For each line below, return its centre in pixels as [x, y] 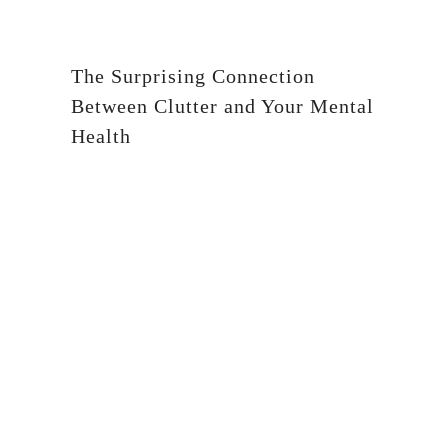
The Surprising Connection [193, 76]
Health [101, 136]
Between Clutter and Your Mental [222, 106]
